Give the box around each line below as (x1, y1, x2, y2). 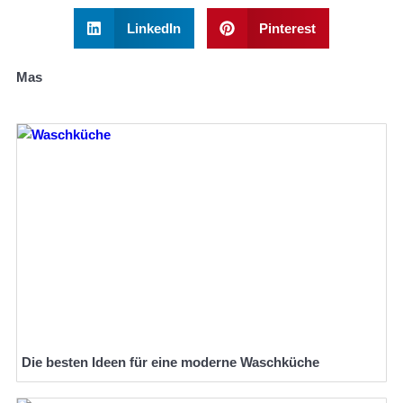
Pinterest (259, 21, 316, 37)
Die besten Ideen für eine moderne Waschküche (22, 354, 319, 371)
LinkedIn (126, 21, 181, 37)
